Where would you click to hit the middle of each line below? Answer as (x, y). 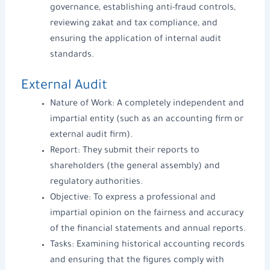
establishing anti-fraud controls (168, 8)
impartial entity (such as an (108, 120)
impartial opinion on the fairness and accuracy (146, 214)
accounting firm (200, 120)
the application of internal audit (155, 39)
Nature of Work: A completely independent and (147, 104)
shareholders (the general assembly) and (135, 167)
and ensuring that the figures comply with (137, 261)
